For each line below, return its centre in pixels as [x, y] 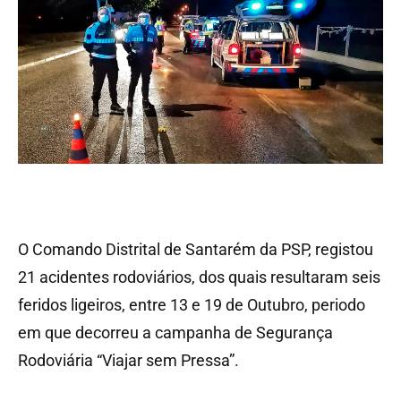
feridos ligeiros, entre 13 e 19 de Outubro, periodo [192, 305]
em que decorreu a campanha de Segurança [175, 333]
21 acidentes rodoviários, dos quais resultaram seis [199, 277]
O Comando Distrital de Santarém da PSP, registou [196, 250]
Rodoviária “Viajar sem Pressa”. [128, 361]
